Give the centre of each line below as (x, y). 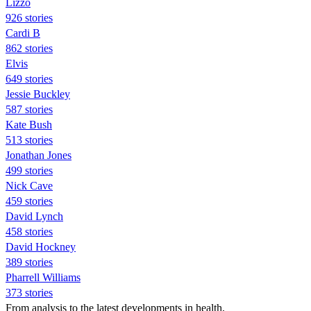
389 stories (29, 262)
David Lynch (34, 216)
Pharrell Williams (43, 277)
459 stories (29, 201)
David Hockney (41, 246)
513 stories (29, 140)
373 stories (29, 292)
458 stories (29, 231)
